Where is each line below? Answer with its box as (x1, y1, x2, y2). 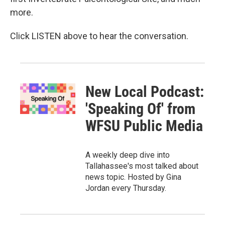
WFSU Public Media (85, 117, 203, 135)
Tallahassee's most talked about (85, 161, 199, 171)
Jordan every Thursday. (85, 183, 167, 193)
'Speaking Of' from (85, 99, 196, 118)
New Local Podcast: (85, 82, 204, 100)
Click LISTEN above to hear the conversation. (10, 30, 188, 41)
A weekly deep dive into (85, 150, 170, 160)
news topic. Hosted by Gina (85, 172, 182, 182)
